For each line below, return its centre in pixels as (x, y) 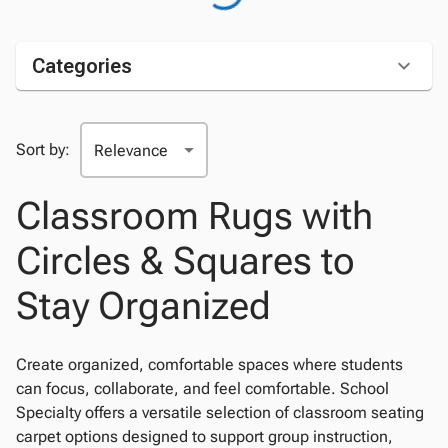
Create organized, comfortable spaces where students (209, 364)
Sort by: (43, 149)
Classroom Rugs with (194, 216)
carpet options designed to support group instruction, (204, 436)
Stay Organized (143, 306)
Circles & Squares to (185, 261)
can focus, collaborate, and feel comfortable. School (202, 388)
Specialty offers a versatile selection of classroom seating (220, 412)
